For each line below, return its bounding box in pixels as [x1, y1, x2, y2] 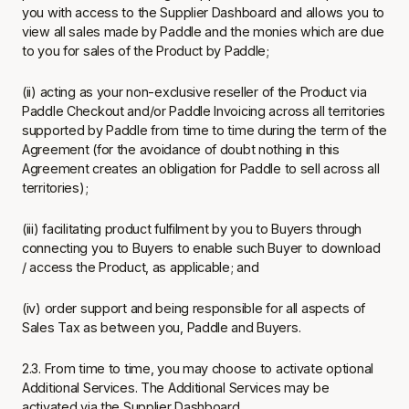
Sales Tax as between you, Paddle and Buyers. [22, 320, 305, 335]
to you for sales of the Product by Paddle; [22, 43, 269, 58]
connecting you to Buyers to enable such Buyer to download [22, 240, 381, 256]
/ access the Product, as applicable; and [22, 259, 259, 275]
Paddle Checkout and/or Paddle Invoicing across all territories [22, 103, 386, 119]
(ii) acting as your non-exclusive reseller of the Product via [22, 84, 367, 100]
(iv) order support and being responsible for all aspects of [22, 300, 366, 316]
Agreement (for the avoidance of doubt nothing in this [22, 142, 340, 157]
